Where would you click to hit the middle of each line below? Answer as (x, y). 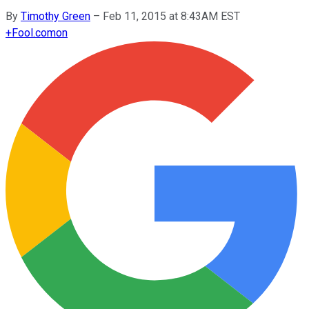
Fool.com (34, 32)
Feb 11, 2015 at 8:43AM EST (171, 16)
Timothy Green (56, 16)
